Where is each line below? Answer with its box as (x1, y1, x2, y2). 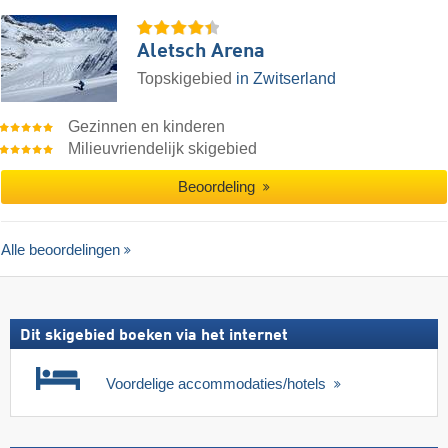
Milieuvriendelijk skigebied (68, 139, 258, 157)
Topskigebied (137, 69, 236, 87)
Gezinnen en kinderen (68, 117, 226, 135)
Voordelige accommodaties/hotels (106, 375, 330, 393)
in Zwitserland (236, 69, 336, 87)
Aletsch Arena (137, 41, 265, 62)
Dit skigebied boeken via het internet (20, 328, 288, 345)
